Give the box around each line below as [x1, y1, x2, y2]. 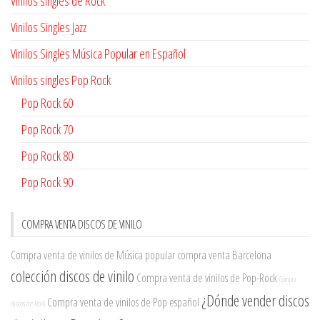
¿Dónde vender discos [201, 289, 309, 311]
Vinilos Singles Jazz [11, 18, 86, 36]
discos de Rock [11, 298, 45, 309]
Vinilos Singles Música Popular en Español [11, 44, 186, 62]
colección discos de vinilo [11, 265, 134, 286]
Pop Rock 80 [21, 146, 73, 164]
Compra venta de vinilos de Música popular [11, 246, 175, 263]
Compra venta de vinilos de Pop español [47, 294, 199, 310]
